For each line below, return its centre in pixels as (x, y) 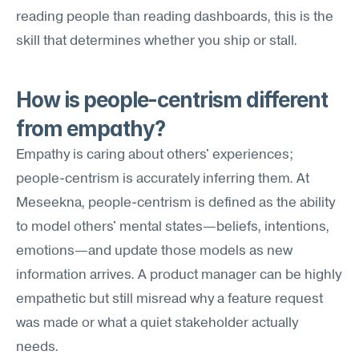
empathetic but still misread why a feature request (169, 299)
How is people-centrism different (172, 100)
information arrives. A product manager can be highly (179, 275)
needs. (37, 347)
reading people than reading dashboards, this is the (175, 17)
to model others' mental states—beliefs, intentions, (173, 227)
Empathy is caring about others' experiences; (155, 155)
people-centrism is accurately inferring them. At (163, 179)
